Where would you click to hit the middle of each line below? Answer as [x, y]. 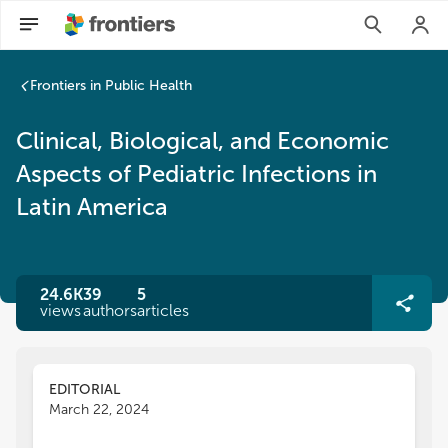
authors [110, 310]
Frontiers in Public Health [111, 85]
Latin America [92, 206]
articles [163, 310]
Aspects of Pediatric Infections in [196, 173]
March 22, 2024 [99, 409]
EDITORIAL [84, 389]
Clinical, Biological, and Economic [202, 140]
